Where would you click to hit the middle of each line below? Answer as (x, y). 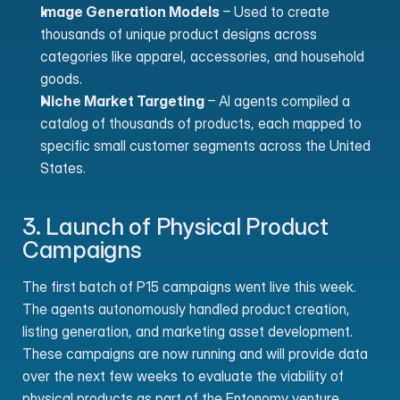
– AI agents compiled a (277, 101)
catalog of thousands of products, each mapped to (201, 123)
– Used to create (275, 12)
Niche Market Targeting (122, 101)
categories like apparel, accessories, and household (202, 56)
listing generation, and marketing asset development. (187, 331)
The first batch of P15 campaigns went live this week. (189, 287)
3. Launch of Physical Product (175, 226)
